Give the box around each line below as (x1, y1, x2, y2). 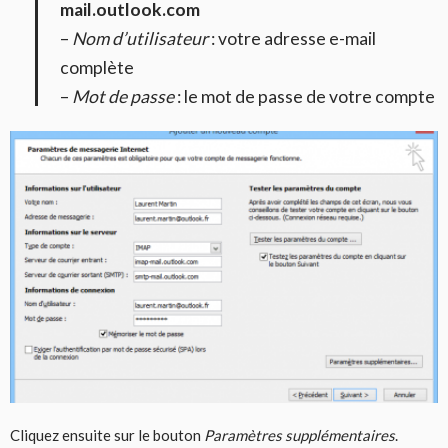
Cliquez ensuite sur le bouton (10, 425, 204, 444)
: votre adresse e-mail (208, 27, 376, 49)
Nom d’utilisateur (72, 27, 208, 49)
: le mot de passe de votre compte (174, 85, 435, 107)
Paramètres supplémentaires (204, 425, 395, 444)
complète (60, 56, 134, 78)
